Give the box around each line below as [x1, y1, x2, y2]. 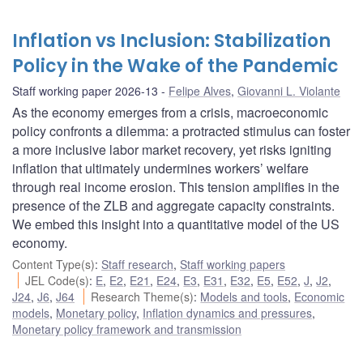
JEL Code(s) [25, 272, 90, 289]
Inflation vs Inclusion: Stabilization [12, 28, 331, 54]
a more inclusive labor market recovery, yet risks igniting [12, 140, 331, 160]
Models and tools [200, 288, 288, 305]
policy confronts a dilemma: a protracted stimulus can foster [12, 122, 350, 141]
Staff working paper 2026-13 [12, 83, 158, 100]
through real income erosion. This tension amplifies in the [12, 177, 340, 197]
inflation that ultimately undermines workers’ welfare [12, 159, 309, 178]
